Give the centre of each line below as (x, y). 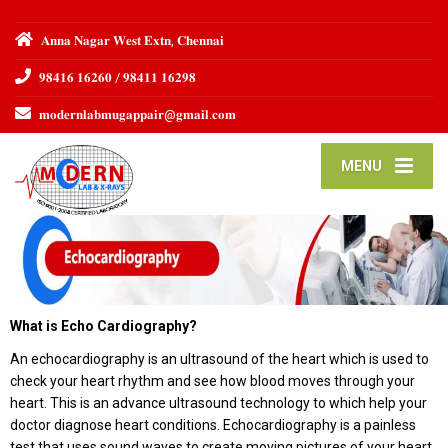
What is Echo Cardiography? (103, 326)
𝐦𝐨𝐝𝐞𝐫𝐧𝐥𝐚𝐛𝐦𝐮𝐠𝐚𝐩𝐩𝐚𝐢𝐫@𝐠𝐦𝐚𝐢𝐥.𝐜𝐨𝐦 (137, 114)
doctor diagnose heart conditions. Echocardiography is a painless (213, 425)
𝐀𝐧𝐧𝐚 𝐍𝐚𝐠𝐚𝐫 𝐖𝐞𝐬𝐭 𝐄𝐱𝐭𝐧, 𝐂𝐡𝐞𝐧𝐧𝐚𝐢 (132, 40)
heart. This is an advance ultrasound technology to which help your (218, 403)
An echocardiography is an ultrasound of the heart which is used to (219, 359)
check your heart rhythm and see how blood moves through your (212, 381)
